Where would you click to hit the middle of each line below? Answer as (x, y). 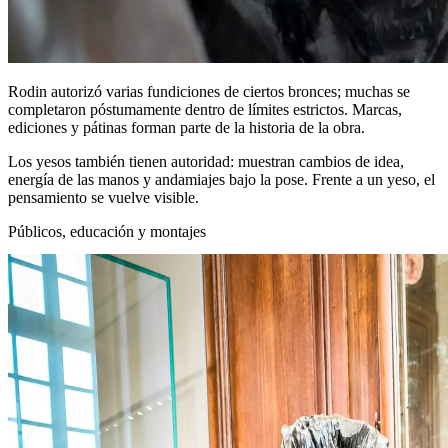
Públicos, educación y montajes (107, 232)
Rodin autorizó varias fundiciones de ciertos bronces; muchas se (209, 92)
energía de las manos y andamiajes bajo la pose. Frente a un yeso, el (221, 180)
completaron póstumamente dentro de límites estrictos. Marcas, (205, 110)
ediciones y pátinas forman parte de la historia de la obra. (186, 128)
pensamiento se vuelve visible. (103, 198)
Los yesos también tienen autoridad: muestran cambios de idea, (206, 162)
